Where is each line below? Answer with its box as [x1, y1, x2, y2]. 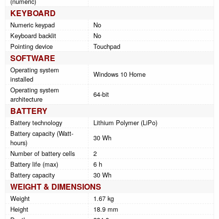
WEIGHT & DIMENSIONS [10, 180, 101, 192]
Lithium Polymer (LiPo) [93, 117, 157, 127]
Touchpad [93, 41, 120, 51]
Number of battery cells [10, 148, 75, 158]
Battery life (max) [10, 159, 58, 169]
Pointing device [10, 41, 53, 51]
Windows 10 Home [93, 69, 146, 79]
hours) [10, 137, 27, 147]
